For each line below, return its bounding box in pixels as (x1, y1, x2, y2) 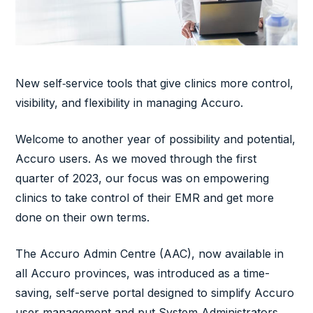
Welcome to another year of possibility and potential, (15, 132, 296, 147)
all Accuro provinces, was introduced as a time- (15, 266, 270, 281)
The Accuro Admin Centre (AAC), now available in (15, 247, 284, 261)
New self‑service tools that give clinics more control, (15, 76, 294, 91)
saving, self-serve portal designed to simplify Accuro (15, 286, 295, 300)
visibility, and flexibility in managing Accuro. (15, 96, 244, 110)
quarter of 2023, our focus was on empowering (15, 171, 270, 186)
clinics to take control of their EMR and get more (15, 191, 275, 205)
